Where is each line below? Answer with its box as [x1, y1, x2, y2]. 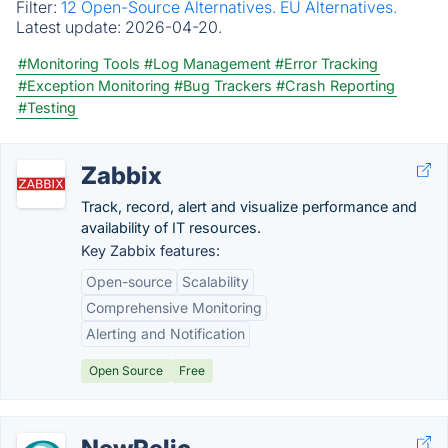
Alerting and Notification [86, 325, 245, 342]
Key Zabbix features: [81, 242, 220, 259]
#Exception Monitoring [18, 77, 170, 94]
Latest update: [16, 17, 125, 37]
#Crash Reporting [276, 77, 395, 94]
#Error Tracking [275, 55, 378, 72]
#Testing [18, 99, 76, 116]
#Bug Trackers [174, 77, 272, 94]
